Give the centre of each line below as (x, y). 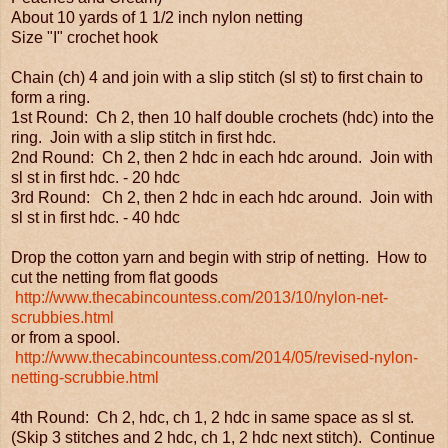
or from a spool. (65, 337)
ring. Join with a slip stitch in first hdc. (143, 137)
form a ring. (50, 97)
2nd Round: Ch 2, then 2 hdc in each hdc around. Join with (222, 157)
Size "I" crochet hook (84, 37)
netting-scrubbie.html (85, 377)
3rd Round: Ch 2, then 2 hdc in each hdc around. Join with (222, 197)
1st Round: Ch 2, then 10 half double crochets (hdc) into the (222, 117)
